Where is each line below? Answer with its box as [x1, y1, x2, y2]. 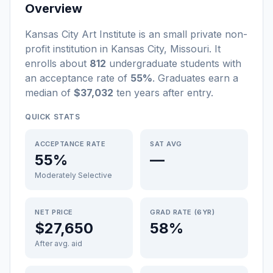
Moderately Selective [35, 171, 112, 180]
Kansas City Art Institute [25, 28, 136, 40]
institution [53, 43, 97, 55]
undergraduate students [106, 57, 219, 69]
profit [25, 43, 50, 55]
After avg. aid [35, 239, 82, 248]
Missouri [170, 43, 209, 55]
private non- [190, 28, 247, 40]
